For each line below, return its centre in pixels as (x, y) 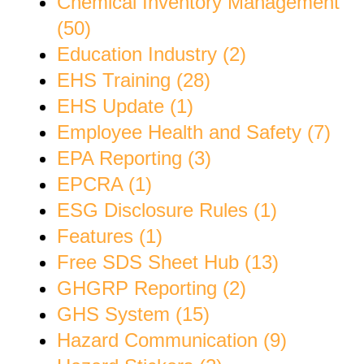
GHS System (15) (133, 314)
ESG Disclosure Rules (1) (167, 210)
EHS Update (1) (125, 106)
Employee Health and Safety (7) (194, 132)
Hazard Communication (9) (172, 340)
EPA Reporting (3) (134, 158)
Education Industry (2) (152, 54)
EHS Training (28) (134, 80)
